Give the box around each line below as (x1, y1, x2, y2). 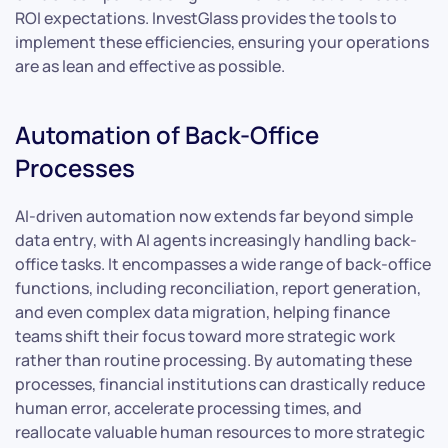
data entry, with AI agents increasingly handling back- (15, 228, 417, 251)
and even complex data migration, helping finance (15, 300, 390, 323)
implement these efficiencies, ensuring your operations (15, 30, 429, 53)
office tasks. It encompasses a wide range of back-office (15, 252, 431, 275)
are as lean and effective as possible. (15, 54, 285, 77)
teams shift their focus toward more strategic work (15, 324, 395, 347)
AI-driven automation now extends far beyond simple (15, 204, 413, 227)
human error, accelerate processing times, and (15, 396, 362, 419)
